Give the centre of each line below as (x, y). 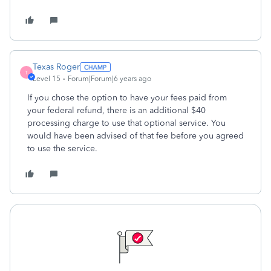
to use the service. (64, 149)
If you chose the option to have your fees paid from (127, 98)
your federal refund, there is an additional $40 (116, 110)
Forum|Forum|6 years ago (109, 79)
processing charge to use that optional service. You (126, 123)
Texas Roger (56, 67)
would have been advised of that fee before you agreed (135, 136)
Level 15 (47, 79)
